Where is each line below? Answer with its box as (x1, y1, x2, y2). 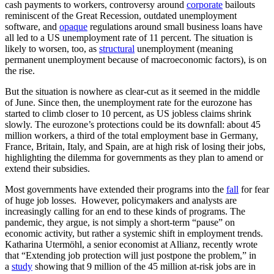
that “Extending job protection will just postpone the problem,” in (5, 250, 256, 261)
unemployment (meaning (135, 43, 233, 54)
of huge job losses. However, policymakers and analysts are (5, 194, 237, 206)
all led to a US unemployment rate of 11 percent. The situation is (5, 32, 253, 43)
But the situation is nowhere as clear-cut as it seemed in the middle (5, 86, 260, 97)
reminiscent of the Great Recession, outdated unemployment (5, 10, 237, 21)
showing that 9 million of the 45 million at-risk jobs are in (32, 261, 256, 272)
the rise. (5, 65, 35, 76)
